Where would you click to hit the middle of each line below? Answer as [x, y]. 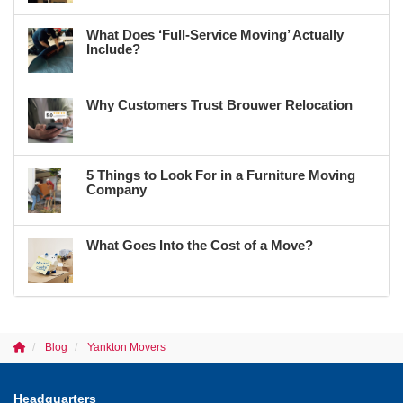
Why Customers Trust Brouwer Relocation [219, 104]
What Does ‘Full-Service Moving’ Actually [215, 34]
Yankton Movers [126, 347]
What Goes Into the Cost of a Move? [200, 245]
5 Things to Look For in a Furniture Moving [221, 175]
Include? [113, 49]
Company [116, 189]
